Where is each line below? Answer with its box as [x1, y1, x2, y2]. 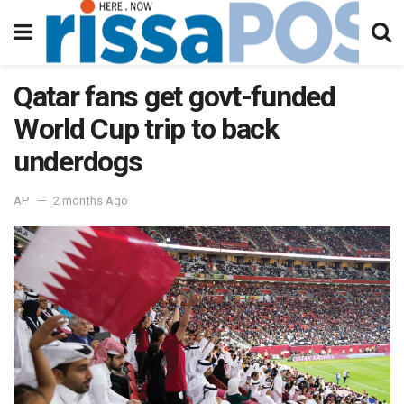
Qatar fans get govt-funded [14, 79, 335, 114]
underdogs [14, 144, 142, 179]
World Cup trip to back [14, 112, 279, 146]
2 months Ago [53, 193, 128, 207]
